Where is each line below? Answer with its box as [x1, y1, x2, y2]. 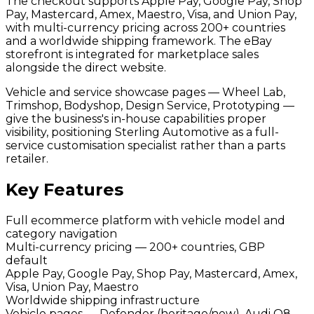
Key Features [6, 179, 123, 200]
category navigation [6, 226, 117, 240]
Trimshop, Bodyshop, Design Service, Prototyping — [6, 98, 294, 112]
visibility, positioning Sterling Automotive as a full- [6, 125, 279, 139]
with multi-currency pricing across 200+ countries [6, 20, 285, 34]
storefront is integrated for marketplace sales [6, 47, 259, 61]
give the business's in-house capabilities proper [6, 111, 266, 125]
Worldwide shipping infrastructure [6, 293, 200, 307]
